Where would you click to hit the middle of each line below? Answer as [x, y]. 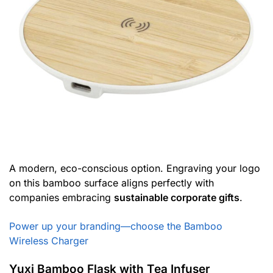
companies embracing [62, 197]
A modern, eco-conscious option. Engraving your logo [135, 168]
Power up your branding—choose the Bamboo [116, 226]
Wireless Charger [49, 240]
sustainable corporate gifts [177, 197]
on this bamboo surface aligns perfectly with [112, 183]
